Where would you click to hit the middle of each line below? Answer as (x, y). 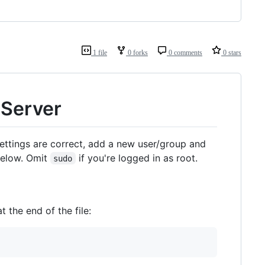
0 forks (137, 53)
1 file (99, 53)
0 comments (185, 53)
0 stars (231, 53)
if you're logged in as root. (136, 158)
